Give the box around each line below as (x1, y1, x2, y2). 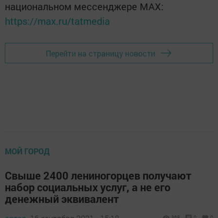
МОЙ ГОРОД (5, 146, 50, 157)
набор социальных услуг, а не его (5, 180, 170, 195)
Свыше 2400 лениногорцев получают (5, 168, 192, 183)
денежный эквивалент (5, 192, 119, 206)
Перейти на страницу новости (46, 48, 155, 58)
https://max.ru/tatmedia (5, 15, 110, 28)
